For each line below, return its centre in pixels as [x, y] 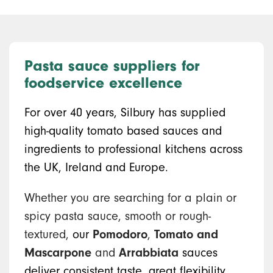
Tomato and [186, 234]
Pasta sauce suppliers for [112, 66]
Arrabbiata [149, 253]
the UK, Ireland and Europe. [98, 167]
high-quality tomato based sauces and [123, 131]
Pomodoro [120, 234]
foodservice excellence [103, 83]
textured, [47, 234]
